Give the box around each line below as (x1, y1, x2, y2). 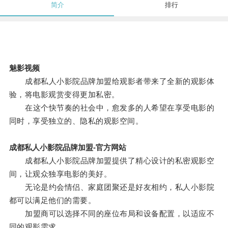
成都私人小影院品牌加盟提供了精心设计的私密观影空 (9, 156, 215, 165)
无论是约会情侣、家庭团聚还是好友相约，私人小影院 (9, 183, 215, 192)
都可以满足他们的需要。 (9, 196, 96, 205)
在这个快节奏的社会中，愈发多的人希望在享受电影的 (9, 103, 215, 112)
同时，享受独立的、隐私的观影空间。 (9, 117, 144, 126)
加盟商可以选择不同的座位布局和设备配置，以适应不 (9, 209, 215, 218)
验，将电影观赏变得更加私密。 (9, 90, 120, 99)
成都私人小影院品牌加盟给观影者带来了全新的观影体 (9, 77, 215, 86)
